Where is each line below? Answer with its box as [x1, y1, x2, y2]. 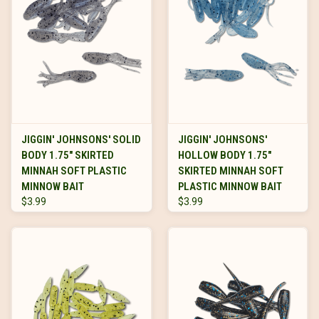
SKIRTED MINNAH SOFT [177, 164, 283, 178]
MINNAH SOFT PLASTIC [21, 164, 127, 178]
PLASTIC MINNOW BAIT [177, 180, 282, 194]
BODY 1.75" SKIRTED [21, 149, 114, 162]
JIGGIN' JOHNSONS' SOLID [21, 133, 141, 147]
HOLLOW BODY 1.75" [177, 149, 271, 162]
